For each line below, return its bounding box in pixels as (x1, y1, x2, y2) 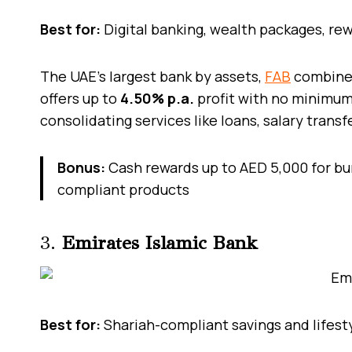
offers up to (40, 88, 120, 108)
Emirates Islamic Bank (62, 230, 258, 255)
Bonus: (57, 157, 105, 177)
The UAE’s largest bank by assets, (40, 66, 265, 86)
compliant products (57, 179, 189, 199)
